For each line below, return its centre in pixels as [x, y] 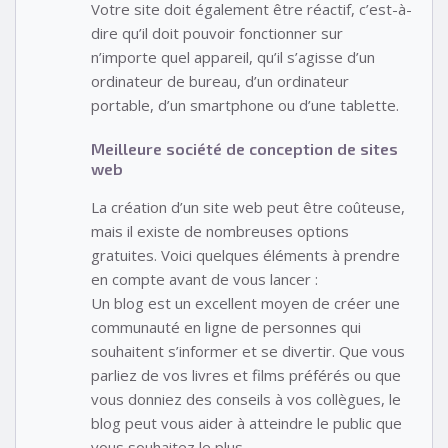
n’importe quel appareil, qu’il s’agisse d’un [233, 56]
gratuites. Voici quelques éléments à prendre [245, 255]
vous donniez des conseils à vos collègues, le [246, 399]
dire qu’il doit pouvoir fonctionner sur [217, 32]
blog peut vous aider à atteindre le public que [246, 423]
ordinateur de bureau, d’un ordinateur [220, 80]
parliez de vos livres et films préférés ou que [246, 375]
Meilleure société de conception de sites [244, 149]
